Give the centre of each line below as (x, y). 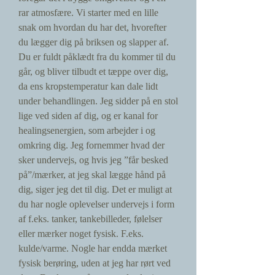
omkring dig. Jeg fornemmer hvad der (91, 145)
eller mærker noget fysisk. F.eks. (81, 234)
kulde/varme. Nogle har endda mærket (93, 248)
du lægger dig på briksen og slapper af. (94, 42)
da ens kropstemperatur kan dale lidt (88, 86)
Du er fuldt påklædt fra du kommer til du (97, 57)
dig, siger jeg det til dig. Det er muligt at (95, 189)
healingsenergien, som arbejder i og (87, 130)
